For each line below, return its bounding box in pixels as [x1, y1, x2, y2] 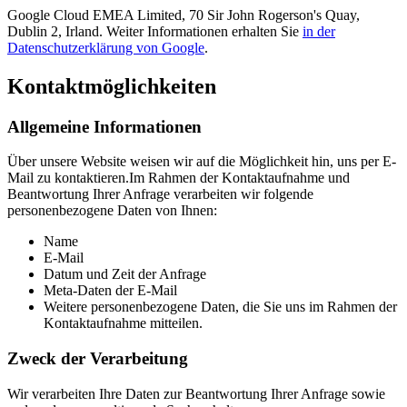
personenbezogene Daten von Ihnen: [7, 203, 217, 219]
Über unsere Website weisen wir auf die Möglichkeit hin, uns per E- [7, 154, 396, 170]
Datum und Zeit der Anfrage [44, 266, 206, 283]
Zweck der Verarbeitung [7, 349, 188, 369]
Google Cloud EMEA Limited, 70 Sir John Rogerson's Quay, [7, 6, 360, 23]
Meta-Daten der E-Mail [44, 283, 177, 299]
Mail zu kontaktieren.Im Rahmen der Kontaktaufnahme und [7, 170, 350, 186]
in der [303, 23, 335, 39]
